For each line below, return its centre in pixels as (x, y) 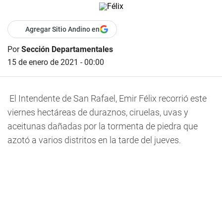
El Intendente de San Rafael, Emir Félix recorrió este (107, 98)
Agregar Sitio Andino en (62, 29)
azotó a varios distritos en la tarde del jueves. (95, 140)
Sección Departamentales (67, 49)
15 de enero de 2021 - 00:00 (56, 62)
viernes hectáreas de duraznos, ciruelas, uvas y (98, 112)
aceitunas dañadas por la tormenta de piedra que (103, 126)
